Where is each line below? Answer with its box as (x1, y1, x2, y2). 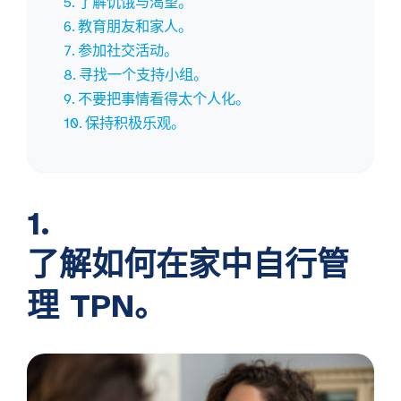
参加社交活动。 (78, 42, 179, 61)
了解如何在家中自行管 (27, 245, 349, 286)
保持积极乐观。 (85, 115, 186, 133)
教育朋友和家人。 (78, 18, 193, 37)
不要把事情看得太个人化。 (78, 90, 251, 109)
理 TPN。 (27, 286, 166, 327)
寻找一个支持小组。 (79, 66, 209, 85)
